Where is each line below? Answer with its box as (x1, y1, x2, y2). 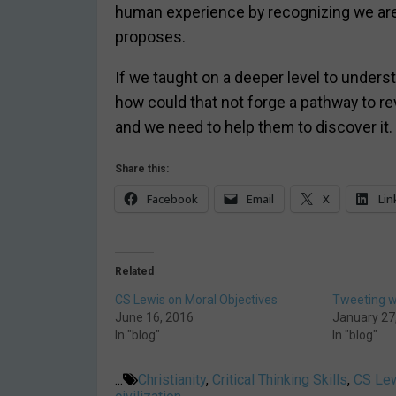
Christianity (138, 371, 206, 389)
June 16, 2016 (115, 310, 194, 325)
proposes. (115, 28, 186, 47)
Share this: (115, 162, 169, 175)
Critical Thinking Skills (212, 371, 347, 389)
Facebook (147, 190, 198, 207)
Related (115, 265, 154, 278)
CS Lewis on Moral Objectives (115, 293, 278, 308)
